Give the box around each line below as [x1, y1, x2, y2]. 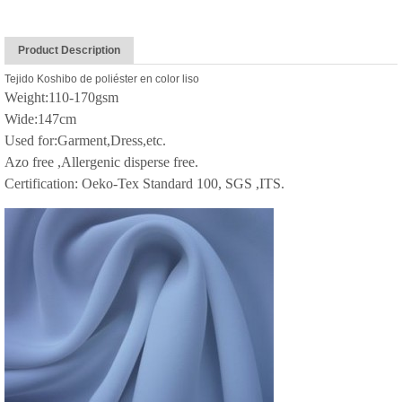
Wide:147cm [4, 111, 76, 127]
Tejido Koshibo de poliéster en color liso [4, 73, 199, 85]
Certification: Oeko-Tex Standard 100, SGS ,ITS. [4, 176, 284, 191]
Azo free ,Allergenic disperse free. [4, 154, 198, 170]
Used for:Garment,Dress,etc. [4, 133, 166, 148]
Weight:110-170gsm [4, 90, 126, 105]
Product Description [18, 44, 120, 57]
